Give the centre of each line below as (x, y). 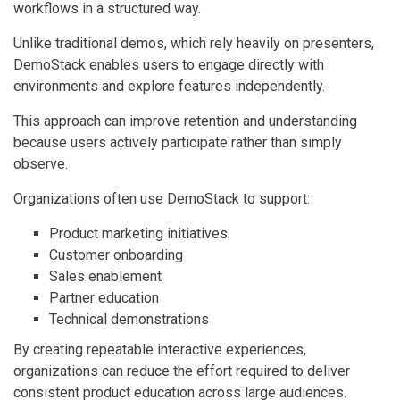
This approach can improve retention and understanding (185, 121)
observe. (41, 163)
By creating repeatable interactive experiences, (160, 349)
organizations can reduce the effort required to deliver (182, 371)
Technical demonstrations (129, 319)
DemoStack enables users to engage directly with (169, 64)
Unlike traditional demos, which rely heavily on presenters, (194, 43)
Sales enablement (105, 276)
